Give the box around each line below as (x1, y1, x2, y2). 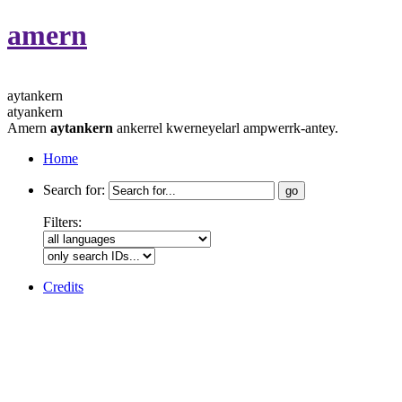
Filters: (43, 214, 82, 230)
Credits (43, 278, 83, 294)
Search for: (43, 181, 105, 197)
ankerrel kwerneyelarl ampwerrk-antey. (113, 119, 338, 135)
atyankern (7, 103, 63, 119)
